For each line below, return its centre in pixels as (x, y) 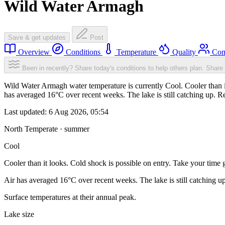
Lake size (19, 214)
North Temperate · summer (47, 129)
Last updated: (26, 112)
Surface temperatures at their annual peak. (70, 197)
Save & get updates (37, 38)
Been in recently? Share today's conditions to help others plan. (113, 68)
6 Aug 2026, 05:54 (79, 112)
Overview (34, 52)
